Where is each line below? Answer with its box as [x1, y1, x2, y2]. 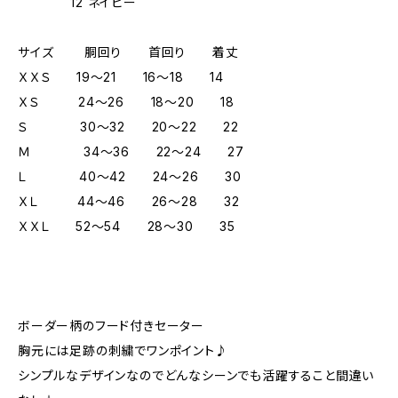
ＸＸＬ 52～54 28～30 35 [18, 219, 235, 234]
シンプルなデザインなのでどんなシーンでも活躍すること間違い [18, 368, 375, 383]
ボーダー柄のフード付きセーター [18, 318, 204, 333]
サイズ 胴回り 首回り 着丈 [18, 44, 239, 60]
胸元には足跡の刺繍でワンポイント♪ [18, 343, 228, 358]
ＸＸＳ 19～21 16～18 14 [18, 69, 224, 84]
